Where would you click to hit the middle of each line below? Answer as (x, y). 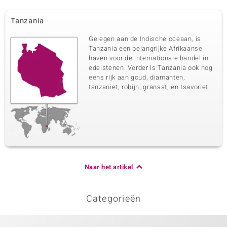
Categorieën (113, 199)
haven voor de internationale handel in (149, 58)
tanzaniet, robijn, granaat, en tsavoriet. (149, 87)
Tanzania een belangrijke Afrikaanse (146, 48)
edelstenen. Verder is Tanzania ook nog (151, 68)
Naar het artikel (109, 167)
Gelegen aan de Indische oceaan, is (145, 39)
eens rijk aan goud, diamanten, (137, 77)
